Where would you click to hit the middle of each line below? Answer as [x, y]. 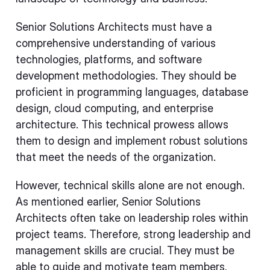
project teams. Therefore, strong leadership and [133, 234]
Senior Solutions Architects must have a [114, 27]
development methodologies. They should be [126, 76]
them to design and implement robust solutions [132, 141]
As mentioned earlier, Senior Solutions [108, 202]
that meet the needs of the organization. [116, 157]
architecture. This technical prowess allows [122, 124]
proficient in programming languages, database [132, 92]
